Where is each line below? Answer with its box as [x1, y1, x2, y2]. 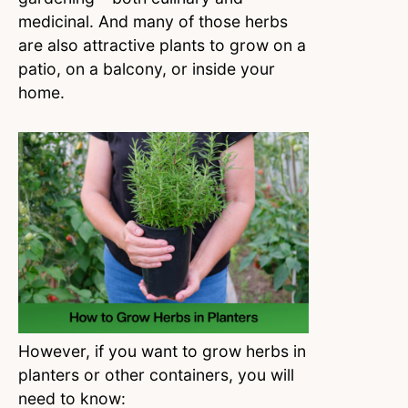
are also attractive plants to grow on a [18, 36, 306, 56]
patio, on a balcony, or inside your [18, 59, 275, 79]
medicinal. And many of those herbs [18, 12, 288, 32]
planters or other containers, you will [18, 364, 294, 384]
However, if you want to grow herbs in [18, 341, 306, 361]
